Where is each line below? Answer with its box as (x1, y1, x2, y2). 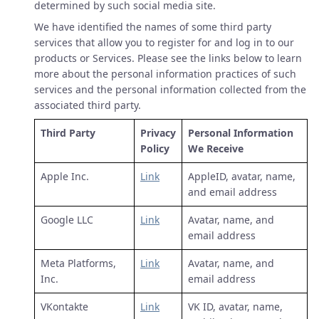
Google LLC (41, 213, 93, 226)
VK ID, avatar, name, (188, 300, 283, 313)
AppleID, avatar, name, (188, 169, 296, 183)
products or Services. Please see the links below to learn (34, 51, 302, 65)
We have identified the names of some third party (34, 20, 271, 33)
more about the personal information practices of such (34, 67, 296, 80)
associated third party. (34, 98, 141, 112)
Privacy (140, 126, 176, 140)
